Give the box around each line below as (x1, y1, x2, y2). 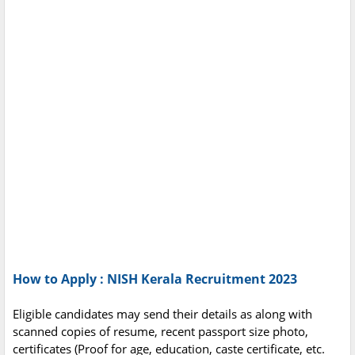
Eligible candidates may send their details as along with (13, 306, 312, 323)
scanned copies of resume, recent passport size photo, (13, 323, 308, 340)
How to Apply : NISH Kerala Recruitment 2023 (13, 270, 297, 288)
